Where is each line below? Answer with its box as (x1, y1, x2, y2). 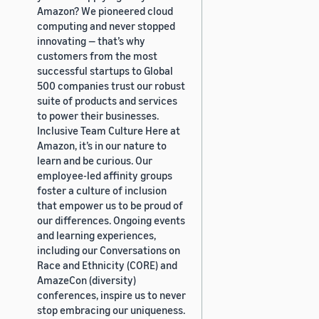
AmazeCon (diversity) (37, 273, 136, 286)
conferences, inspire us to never (37, 288, 186, 301)
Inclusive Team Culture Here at (37, 123, 180, 137)
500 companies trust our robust (37, 78, 185, 92)
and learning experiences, (37, 228, 156, 241)
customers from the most (37, 48, 157, 62)
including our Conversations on (37, 243, 180, 256)
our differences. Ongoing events (37, 213, 185, 226)
